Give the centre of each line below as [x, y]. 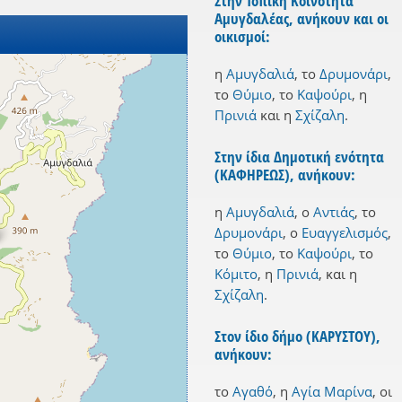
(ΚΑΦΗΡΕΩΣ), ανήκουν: [285, 175]
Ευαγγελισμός [345, 233]
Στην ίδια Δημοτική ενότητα [299, 157]
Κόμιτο [236, 274]
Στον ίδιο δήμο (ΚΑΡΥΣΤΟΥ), [297, 336]
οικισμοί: [242, 37]
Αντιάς [334, 212]
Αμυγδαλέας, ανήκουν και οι [301, 19]
